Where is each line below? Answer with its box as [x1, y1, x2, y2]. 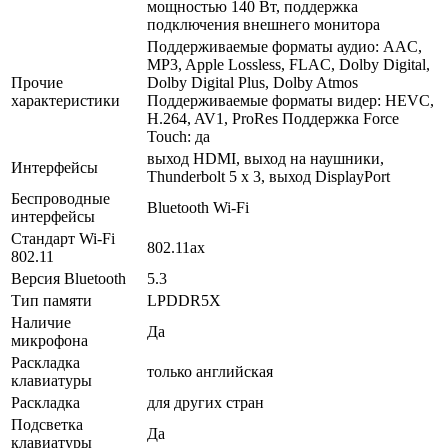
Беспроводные [11, 189, 110, 207]
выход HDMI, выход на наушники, [147, 149, 384, 167]
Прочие [11, 73, 63, 91]
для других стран [147, 393, 264, 411]
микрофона [11, 331, 88, 349]
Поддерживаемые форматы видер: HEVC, [147, 91, 434, 109]
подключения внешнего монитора [147, 15, 380, 33]
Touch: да [147, 127, 210, 145]
